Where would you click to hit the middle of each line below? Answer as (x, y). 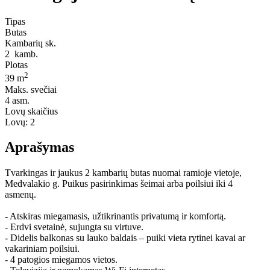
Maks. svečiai (31, 89)
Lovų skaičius (31, 111)
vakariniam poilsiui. (42, 249)
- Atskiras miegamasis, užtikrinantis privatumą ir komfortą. (115, 216)
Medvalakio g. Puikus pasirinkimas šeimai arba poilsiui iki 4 (119, 184)
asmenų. (20, 195)
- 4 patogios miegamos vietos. (61, 260)
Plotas (16, 65)
